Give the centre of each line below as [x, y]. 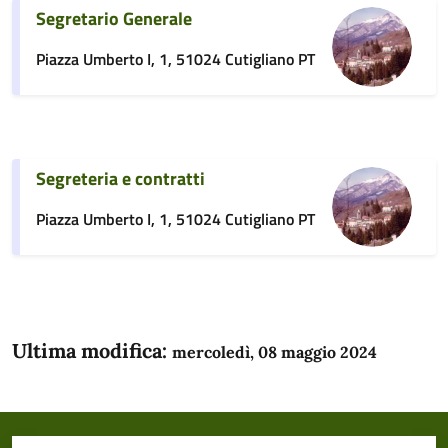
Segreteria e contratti [120, 179]
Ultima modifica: [92, 351]
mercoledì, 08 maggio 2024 [274, 352]
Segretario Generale [114, 19]
